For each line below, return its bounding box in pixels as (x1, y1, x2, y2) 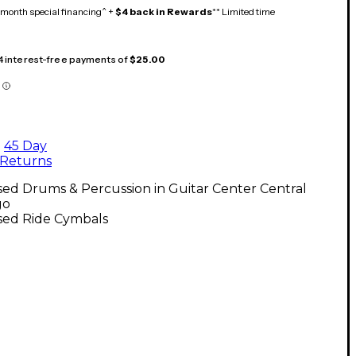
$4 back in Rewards (115, 5, 212, 17)
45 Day (4, 137, 47, 153)
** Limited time (212, 5, 275, 17)
